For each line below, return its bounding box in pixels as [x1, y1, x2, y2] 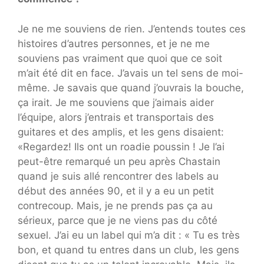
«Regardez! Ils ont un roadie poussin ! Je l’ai [18, 140, 225, 153]
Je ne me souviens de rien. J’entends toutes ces [18, 22, 246, 35]
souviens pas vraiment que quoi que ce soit [18, 52, 222, 64]
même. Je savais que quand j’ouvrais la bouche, [18, 81, 244, 94]
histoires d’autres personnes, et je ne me [18, 37, 210, 49]
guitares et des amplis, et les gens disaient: [18, 126, 224, 138]
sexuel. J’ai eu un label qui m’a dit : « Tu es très [18, 229, 240, 241]
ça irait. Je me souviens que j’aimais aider [18, 96, 214, 108]
